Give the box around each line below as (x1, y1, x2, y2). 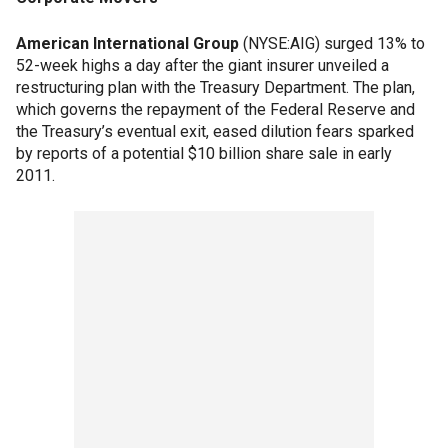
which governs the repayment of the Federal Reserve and (16, 100, 415, 119)
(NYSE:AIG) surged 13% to (239, 34, 425, 53)
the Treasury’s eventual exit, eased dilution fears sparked (16, 122, 414, 141)
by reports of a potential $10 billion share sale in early (16, 144, 392, 163)
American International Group (16, 34, 239, 53)
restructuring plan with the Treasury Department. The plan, (16, 78, 415, 97)
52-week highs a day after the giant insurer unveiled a (16, 56, 389, 75)
